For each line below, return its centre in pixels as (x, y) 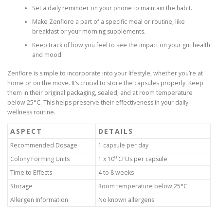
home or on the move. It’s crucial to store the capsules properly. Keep (105, 83)
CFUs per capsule (142, 159)
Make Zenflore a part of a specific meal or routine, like (108, 21)
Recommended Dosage (44, 145)
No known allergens (126, 200)
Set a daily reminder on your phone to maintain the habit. (112, 8)
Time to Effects (31, 173)
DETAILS (116, 131)
